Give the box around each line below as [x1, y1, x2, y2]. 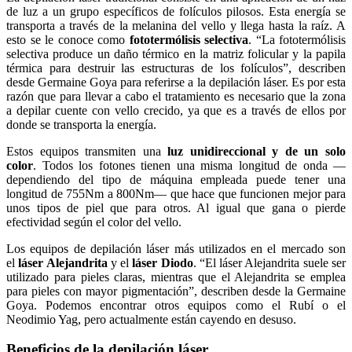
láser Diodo [132, 255, 193, 269]
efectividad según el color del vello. [6, 214, 181, 229]
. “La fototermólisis [248, 32, 346, 46]
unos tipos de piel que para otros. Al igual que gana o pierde [6, 200, 346, 214]
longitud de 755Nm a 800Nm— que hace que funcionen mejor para [6, 186, 346, 200]
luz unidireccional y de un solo [167, 144, 346, 158]
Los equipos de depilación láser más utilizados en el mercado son [6, 241, 346, 255]
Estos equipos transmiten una [6, 144, 168, 158]
